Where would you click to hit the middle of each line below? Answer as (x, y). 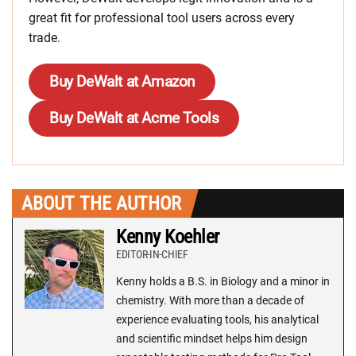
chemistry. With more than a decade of (210, 300)
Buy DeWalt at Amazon (122, 81)
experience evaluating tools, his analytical (217, 319)
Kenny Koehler (168, 237)
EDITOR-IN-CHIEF (152, 254)
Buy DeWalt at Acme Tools (134, 118)
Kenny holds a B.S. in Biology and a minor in (223, 281)
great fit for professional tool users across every (162, 18)
